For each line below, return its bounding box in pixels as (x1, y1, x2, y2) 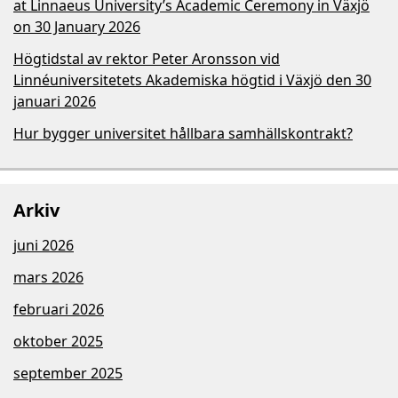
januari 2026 (13, 92, 96, 111)
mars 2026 (13, 267, 84, 287)
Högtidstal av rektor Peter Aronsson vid (13, 49, 280, 68)
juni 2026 (13, 235, 74, 255)
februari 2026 (13, 299, 104, 319)
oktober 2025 (13, 331, 103, 351)
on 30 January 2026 (13, 17, 140, 36)
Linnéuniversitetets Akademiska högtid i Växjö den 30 (13, 70, 371, 90)
